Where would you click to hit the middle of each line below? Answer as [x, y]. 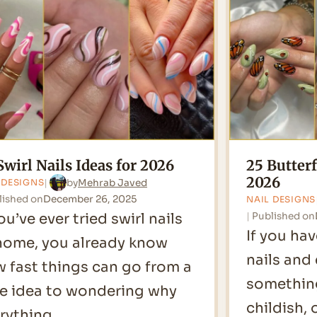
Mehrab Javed [113, 183]
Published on [284, 217]
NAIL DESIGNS [281, 200]
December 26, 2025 [90, 200]
